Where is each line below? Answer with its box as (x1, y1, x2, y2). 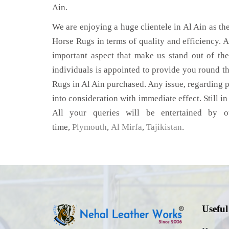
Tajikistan (146, 122, 182, 132)
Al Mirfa (111, 122, 142, 132)
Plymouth (72, 122, 107, 132)
